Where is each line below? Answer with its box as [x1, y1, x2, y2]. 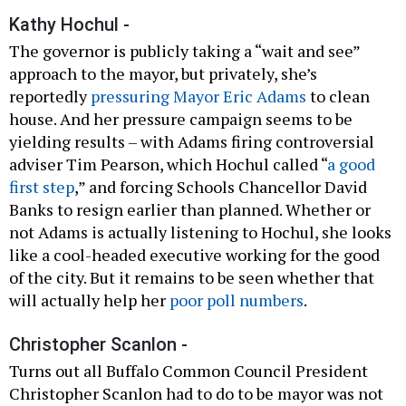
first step [9, 176, 74, 198]
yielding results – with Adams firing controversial [9, 130, 374, 153]
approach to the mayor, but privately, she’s [9, 63, 317, 85]
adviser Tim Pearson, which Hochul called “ [9, 153, 327, 176]
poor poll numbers [169, 289, 304, 312]
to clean [306, 85, 370, 108]
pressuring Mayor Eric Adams [91, 85, 306, 108]
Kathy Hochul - [9, 14, 130, 36]
